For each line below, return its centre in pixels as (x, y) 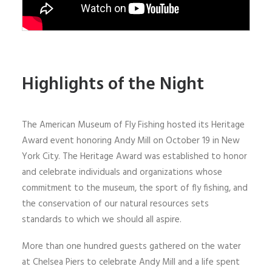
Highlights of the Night (113, 85)
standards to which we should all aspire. (102, 220)
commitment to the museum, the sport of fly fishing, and (135, 188)
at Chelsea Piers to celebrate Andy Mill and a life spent (131, 262)
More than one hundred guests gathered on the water (131, 246)
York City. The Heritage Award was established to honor (134, 157)
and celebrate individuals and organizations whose (122, 172)
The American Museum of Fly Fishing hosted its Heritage (133, 125)
